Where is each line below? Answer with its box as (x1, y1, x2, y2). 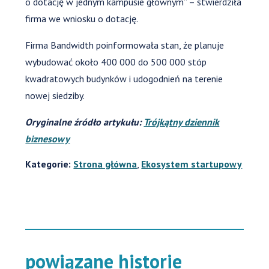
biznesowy (25, 132, 70, 145)
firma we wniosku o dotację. (25, 12, 139, 25)
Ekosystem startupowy (141, 157, 243, 170)
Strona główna (73, 157, 138, 170)
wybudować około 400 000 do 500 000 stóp (25, 55, 207, 68)
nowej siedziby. (25, 89, 85, 101)
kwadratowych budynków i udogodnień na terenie (25, 72, 223, 85)
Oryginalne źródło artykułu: (25, 115, 144, 128)
